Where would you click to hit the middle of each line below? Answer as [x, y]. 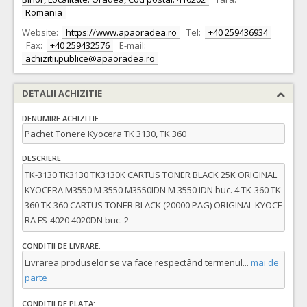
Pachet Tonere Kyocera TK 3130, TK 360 [106, 134]
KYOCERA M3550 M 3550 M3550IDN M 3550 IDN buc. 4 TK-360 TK [153, 190]
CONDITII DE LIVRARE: [61, 246]
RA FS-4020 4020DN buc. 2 [77, 220]
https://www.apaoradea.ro [121, 32]
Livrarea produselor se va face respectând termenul [134, 262]
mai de [264, 262]
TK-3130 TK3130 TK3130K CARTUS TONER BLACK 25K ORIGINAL [151, 175]
